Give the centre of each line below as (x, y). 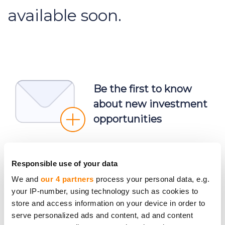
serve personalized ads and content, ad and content (102, 215)
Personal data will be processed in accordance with (113, 211)
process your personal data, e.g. (151, 179)
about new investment (150, 104)
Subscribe (113, 192)
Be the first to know (143, 89)
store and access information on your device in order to (108, 203)
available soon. (65, 15)
